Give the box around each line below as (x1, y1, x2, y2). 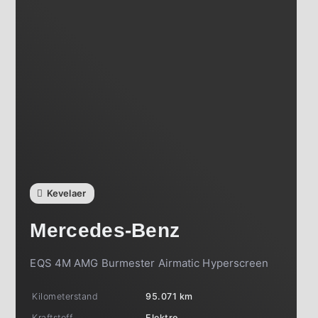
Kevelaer (46, 187, 87, 199)
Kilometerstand (32, 291, 99, 302)
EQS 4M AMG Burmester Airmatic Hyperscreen (30, 256, 269, 270)
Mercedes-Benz (30, 219, 180, 241)
